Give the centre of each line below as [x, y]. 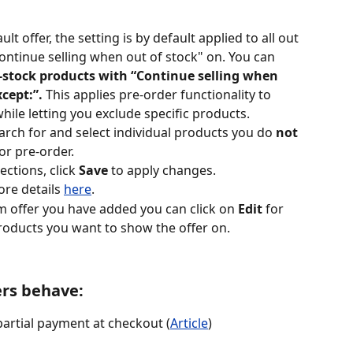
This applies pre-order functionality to [160, 94]
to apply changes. [162, 170]
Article [189, 323]
